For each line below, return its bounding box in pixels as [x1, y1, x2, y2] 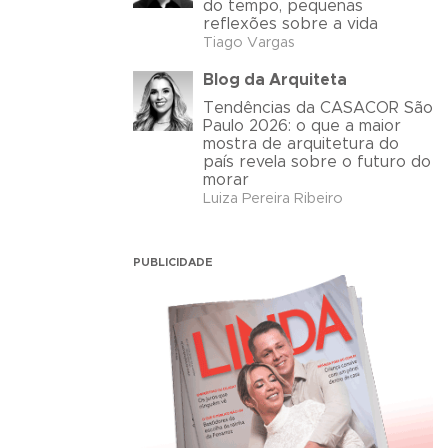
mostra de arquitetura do [203, 135, 399, 152]
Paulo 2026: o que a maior [203, 117, 401, 134]
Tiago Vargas [203, 35, 295, 50]
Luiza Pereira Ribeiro [203, 191, 343, 206]
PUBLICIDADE [133, 256, 213, 268]
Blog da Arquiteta [203, 71, 347, 88]
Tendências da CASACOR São [203, 99, 433, 116]
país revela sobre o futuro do [203, 153, 431, 170]
